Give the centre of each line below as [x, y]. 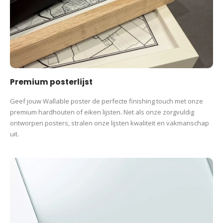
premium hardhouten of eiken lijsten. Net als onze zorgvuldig [102, 112]
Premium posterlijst [51, 82]
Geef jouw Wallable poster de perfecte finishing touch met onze [107, 101]
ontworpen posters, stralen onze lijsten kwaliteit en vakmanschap [110, 123]
